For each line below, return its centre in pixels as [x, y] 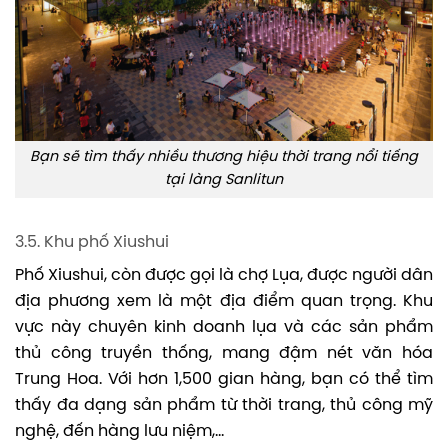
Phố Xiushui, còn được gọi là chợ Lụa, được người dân [224, 276]
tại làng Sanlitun [224, 180]
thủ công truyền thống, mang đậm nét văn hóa [224, 354]
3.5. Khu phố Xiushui [92, 243]
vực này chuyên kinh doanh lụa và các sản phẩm [224, 328]
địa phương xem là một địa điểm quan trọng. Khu [224, 302]
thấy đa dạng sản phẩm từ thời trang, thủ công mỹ [224, 406]
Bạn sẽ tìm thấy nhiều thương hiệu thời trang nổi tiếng [224, 157]
